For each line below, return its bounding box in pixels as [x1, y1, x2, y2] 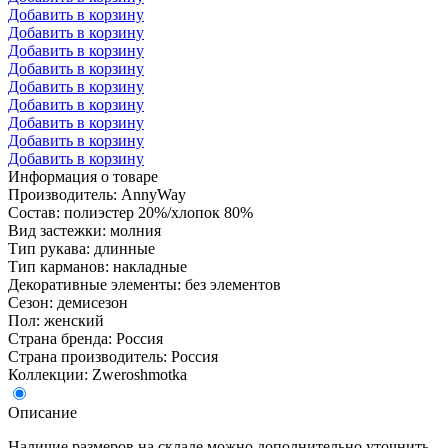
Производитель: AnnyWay [8, 185, 186, 203]
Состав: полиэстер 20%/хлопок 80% [8, 203, 253, 221]
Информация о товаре [8, 167, 158, 185]
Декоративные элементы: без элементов [8, 275, 281, 293]
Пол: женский [8, 311, 104, 329]
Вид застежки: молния [8, 221, 161, 239]
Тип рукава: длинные [8, 239, 155, 257]
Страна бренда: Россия [8, 329, 163, 347]
